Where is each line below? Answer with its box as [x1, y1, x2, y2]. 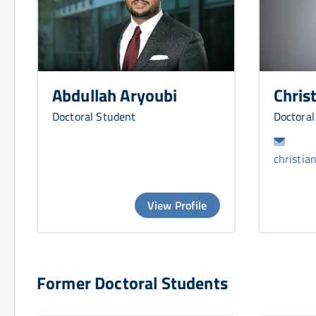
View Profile [147, 196, 207, 214]
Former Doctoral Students [37, 269, 228, 296]
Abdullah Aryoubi [52, 83, 178, 109]
